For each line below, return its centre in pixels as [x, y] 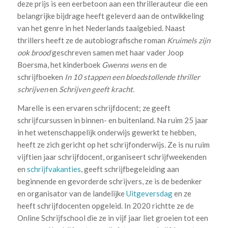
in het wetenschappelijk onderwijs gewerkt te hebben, [106, 132]
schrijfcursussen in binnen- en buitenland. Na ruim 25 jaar [112, 120]
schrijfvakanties [53, 169]
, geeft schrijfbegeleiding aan [130, 169]
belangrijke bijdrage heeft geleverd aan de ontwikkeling [110, 16]
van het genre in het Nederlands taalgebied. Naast [101, 28]
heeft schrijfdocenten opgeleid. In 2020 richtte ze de [105, 205]
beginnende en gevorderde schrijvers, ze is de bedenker [109, 181]
